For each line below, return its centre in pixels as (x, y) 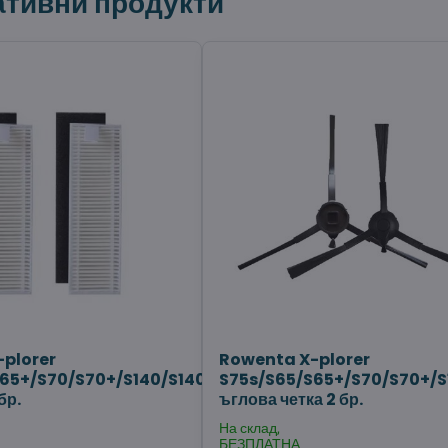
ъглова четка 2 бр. (291, 400)
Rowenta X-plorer (295, 360)
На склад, (250, 428)
